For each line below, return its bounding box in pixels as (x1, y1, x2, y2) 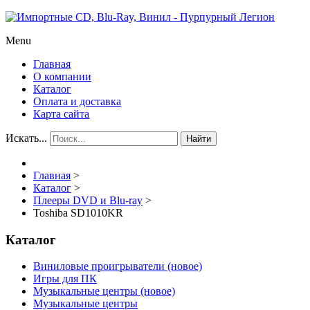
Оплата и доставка (33, 95, 121, 107)
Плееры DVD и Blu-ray (33, 194, 143, 206)
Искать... (6, 132, 47, 144)
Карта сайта (33, 108, 89, 120)
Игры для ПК (33, 273, 97, 285)
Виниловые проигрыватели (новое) (33, 260, 202, 273)
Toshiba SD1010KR (33, 207, 123, 219)
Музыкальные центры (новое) (33, 285, 175, 298)
